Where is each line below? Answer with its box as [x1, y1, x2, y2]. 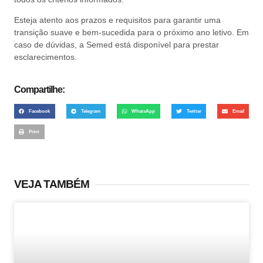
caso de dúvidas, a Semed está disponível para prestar [14, 40, 219, 50]
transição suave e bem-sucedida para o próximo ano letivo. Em [14, 28, 249, 38]
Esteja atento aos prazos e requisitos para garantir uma [14, 15, 221, 25]
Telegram [81, 107, 101, 114]
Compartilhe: [14, 84, 65, 95]
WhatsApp [131, 107, 156, 114]
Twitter [186, 107, 201, 114]
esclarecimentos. [14, 52, 77, 62]
